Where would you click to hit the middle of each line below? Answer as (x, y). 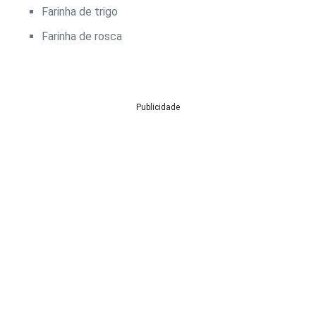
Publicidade (158, 108)
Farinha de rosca (82, 37)
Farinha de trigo (80, 12)
